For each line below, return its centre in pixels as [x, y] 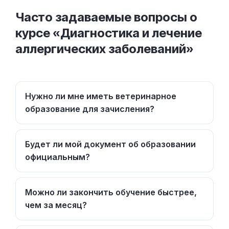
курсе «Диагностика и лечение [109, 33]
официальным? [58, 157]
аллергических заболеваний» [105, 49]
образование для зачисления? [90, 109]
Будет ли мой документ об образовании [110, 144]
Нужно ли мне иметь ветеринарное [101, 96]
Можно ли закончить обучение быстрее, [111, 192]
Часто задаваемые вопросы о [106, 17]
